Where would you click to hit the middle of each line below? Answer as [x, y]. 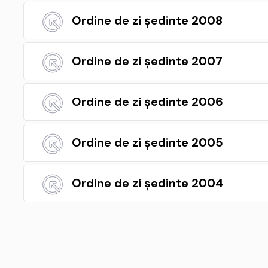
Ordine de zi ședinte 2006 [147, 102]
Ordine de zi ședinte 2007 [147, 61]
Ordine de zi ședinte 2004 [147, 183]
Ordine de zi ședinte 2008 [147, 20]
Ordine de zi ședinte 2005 [147, 142]
